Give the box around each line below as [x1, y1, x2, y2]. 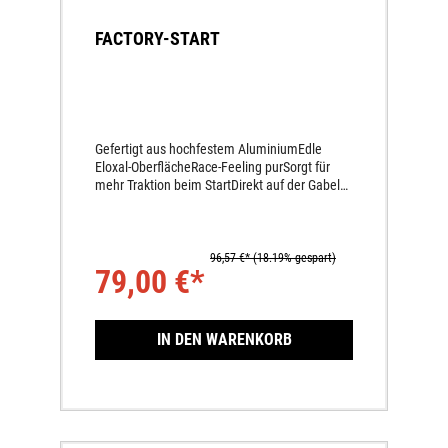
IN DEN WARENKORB [156, 330, 292, 349]
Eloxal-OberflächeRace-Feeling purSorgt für [95, 159, 330, 175]
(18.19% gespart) [253, 251, 336, 265]
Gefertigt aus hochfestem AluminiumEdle [95, 141, 322, 157]
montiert [95, 195, 142, 211]
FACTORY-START [95, 28, 220, 50]
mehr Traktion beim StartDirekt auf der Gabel [95, 177, 340, 193]
